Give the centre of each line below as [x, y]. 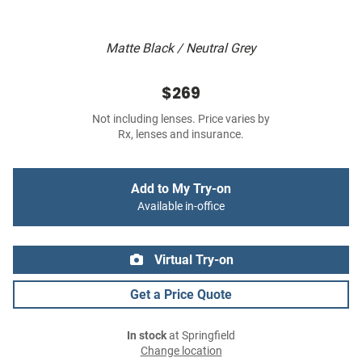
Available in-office [181, 207]
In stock [147, 336]
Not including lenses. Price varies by [181, 120]
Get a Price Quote [181, 295]
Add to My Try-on [181, 189]
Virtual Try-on [192, 260]
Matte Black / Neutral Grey [181, 48]
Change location [181, 351]
